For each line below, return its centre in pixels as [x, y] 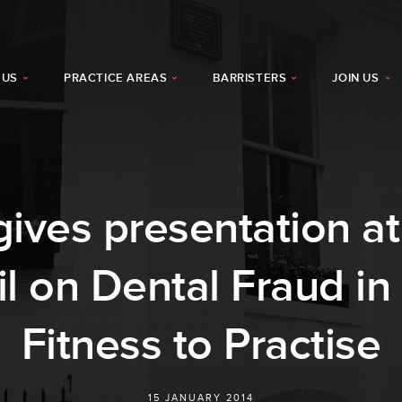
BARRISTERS [250, 78]
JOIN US [356, 78]
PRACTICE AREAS [115, 78]
